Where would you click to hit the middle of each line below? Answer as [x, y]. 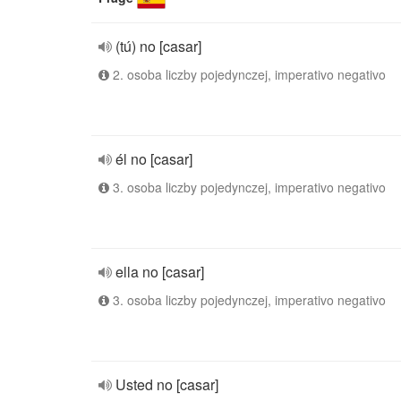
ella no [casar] [160, 272]
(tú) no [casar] [158, 46]
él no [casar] [154, 159]
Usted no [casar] [167, 384]
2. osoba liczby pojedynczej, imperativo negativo [247, 74]
